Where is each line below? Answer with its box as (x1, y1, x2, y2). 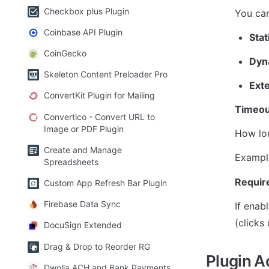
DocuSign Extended (44, 220, 122, 231)
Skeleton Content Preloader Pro (44, 69, 168, 80)
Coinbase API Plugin (44, 26, 122, 37)
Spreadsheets (44, 156, 98, 167)
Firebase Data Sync (44, 199, 121, 210)
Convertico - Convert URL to (44, 111, 155, 122)
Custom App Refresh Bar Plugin (44, 177, 167, 188)
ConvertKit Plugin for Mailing (44, 90, 155, 101)
